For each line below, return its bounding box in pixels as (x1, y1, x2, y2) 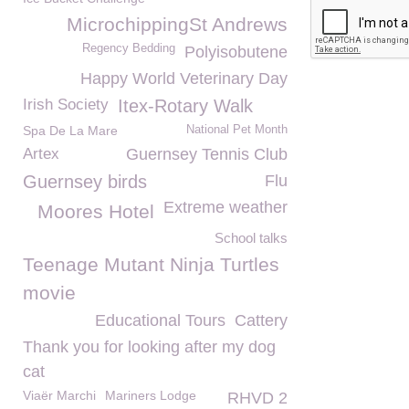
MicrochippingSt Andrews (67, 14, 288, 35)
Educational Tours (95, 311, 225, 330)
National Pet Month (186, 123, 288, 136)
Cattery (235, 311, 288, 330)
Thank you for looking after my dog (23, 338, 276, 356)
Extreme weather (163, 198, 288, 216)
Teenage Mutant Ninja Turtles (23, 254, 279, 275)
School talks (215, 230, 288, 246)
